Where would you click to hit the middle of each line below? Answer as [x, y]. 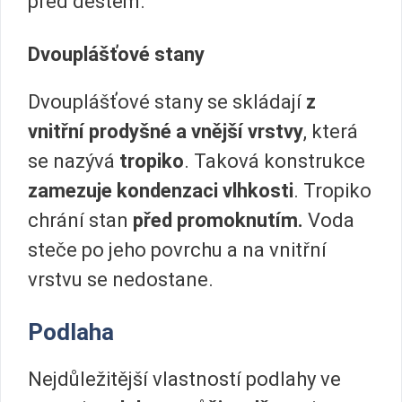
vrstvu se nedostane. [121, 280]
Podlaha [71, 332]
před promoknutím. [220, 221]
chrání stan [80, 221]
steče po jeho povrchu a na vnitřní [177, 250]
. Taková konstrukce [275, 162]
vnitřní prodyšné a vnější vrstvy [166, 132]
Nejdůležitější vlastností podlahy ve [184, 379]
